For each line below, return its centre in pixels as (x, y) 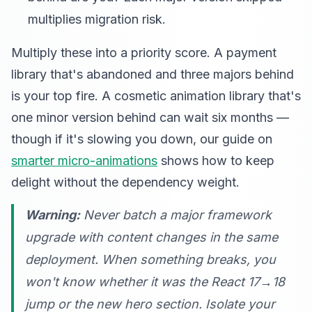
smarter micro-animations (84, 161)
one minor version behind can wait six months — (150, 117)
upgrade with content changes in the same (151, 237)
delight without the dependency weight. (125, 182)
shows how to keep (216, 161)
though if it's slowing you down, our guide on (142, 139)
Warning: (53, 215)
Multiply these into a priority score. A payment (144, 53)
